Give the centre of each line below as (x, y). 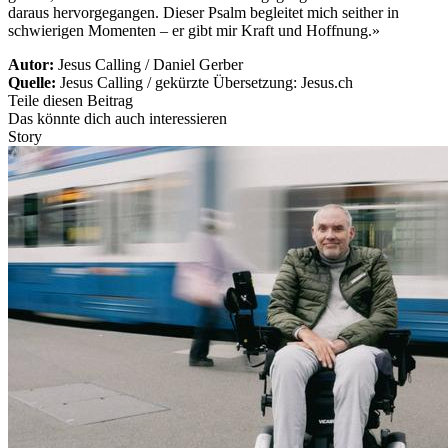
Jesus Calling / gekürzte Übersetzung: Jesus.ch (206, 82)
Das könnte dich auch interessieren (117, 118)
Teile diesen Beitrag (70, 100)
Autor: (33, 64)
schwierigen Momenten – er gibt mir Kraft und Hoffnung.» (194, 30)
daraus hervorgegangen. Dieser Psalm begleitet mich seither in (203, 12)
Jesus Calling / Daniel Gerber (150, 64)
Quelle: (34, 82)
